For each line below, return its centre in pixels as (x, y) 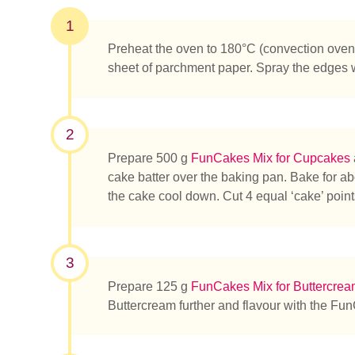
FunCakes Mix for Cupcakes (271, 158)
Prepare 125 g (149, 286)
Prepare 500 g (149, 158)
